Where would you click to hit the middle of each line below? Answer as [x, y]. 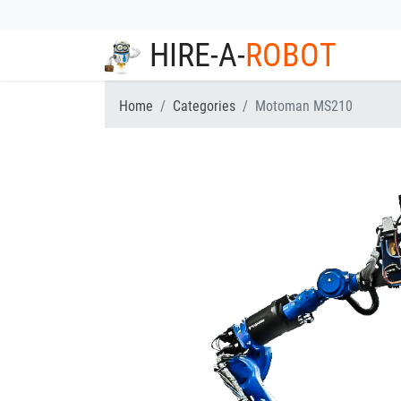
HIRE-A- [197, 55]
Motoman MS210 [304, 106]
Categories [204, 106]
